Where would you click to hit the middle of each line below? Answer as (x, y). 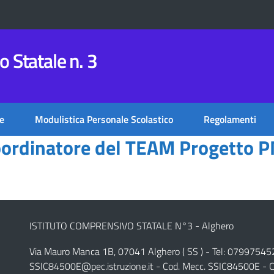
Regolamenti (230, 119)
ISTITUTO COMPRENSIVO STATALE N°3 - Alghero (131, 225)
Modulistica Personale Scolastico (104, 119)
